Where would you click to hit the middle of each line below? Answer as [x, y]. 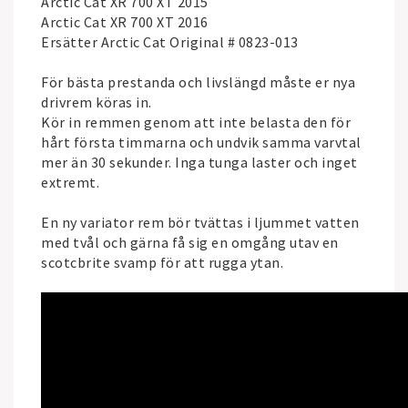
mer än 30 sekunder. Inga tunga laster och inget [199, 162]
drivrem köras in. [97, 102]
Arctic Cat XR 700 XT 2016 [125, 22]
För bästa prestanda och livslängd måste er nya [198, 82]
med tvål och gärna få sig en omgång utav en [190, 242]
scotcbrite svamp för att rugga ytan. [162, 262]
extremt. [70, 182]
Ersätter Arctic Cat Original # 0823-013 [170, 42]
